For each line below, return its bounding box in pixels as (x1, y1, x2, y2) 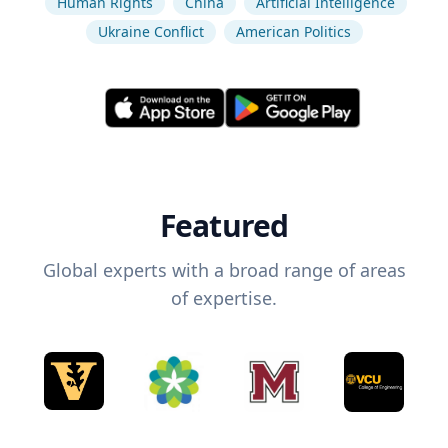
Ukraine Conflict (97, 22, 204, 41)
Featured (159, 205, 289, 247)
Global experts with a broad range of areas (42, 258, 406, 283)
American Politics (235, 22, 351, 41)
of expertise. (171, 286, 277, 311)
